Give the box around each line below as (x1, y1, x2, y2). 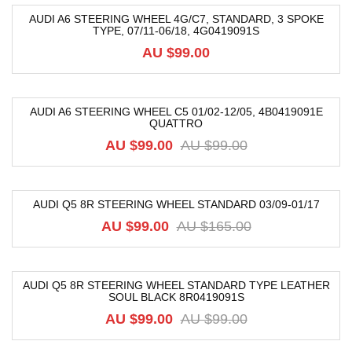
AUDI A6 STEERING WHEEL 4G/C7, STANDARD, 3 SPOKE (28, 13, 324, 25)
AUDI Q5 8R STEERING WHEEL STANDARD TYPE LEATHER (22, 279, 330, 291)
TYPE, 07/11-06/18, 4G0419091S (93, 24, 259, 37)
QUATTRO (149, 117, 203, 130)
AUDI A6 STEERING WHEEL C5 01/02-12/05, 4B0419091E (29, 105, 323, 118)
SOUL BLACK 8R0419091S (108, 291, 244, 303)
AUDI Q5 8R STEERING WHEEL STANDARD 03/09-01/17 (32, 198, 320, 211)
